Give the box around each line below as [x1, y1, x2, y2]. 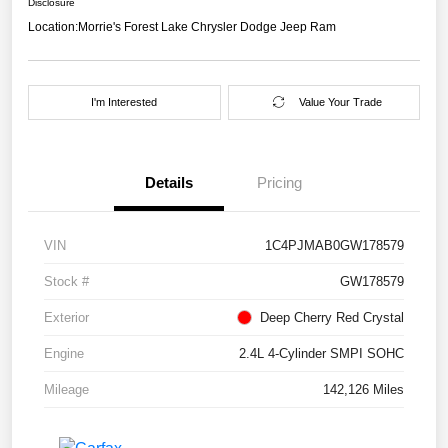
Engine [44, 345, 84, 361]
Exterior [44, 309, 89, 325]
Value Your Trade [298, 95, 382, 108]
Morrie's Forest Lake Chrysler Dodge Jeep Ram [78, 19, 336, 34]
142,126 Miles [323, 381, 404, 397]
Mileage [44, 381, 89, 397]
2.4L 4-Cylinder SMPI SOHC [239, 345, 404, 361]
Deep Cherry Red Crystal [260, 309, 404, 325]
